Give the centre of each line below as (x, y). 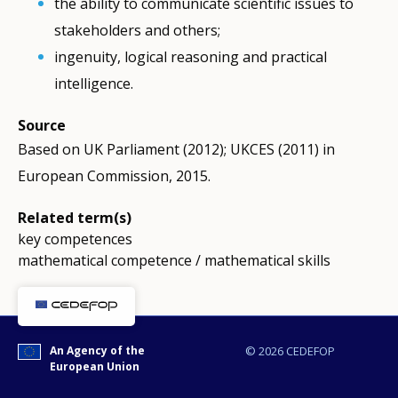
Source (42, 126)
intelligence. (94, 84)
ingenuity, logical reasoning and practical (191, 57)
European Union (94, 367)
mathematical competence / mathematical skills (174, 261)
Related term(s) (75, 218)
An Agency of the (97, 351)
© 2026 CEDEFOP (290, 351)
